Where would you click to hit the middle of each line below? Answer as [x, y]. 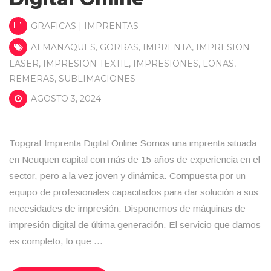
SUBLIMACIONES [97, 79]
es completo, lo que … [56, 241]
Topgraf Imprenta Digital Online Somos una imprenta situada [133, 143]
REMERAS [32, 79]
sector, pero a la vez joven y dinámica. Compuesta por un [127, 176]
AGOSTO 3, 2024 [65, 99]
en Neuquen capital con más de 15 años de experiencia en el [135, 159]
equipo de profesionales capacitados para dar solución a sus [134, 192]
